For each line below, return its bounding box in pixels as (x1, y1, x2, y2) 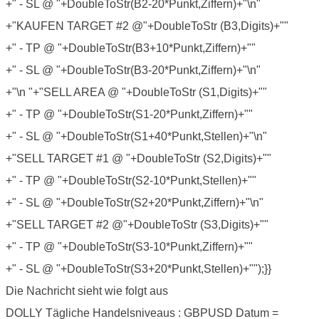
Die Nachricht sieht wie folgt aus (6, 284, 168, 297)
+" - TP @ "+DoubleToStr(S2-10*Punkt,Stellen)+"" (6, 174, 256, 187)
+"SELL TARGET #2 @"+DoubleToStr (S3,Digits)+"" (6, 218, 268, 231)
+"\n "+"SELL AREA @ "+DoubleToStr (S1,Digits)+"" (6, 85, 267, 98)
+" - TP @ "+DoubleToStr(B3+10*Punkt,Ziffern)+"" (6, 41, 256, 54)
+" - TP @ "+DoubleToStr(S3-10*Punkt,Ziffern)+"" (6, 240, 253, 253)
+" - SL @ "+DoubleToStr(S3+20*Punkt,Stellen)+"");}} (6, 262, 271, 275)
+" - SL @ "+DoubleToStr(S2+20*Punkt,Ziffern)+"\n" (6, 196, 263, 209)
